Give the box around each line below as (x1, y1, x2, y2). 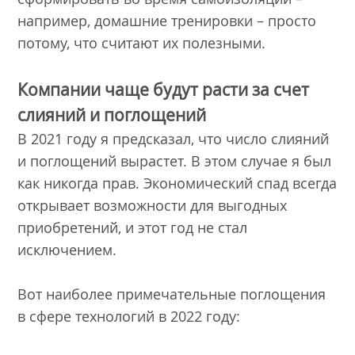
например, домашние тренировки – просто (17, 10, 317, 30)
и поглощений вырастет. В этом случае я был (17, 151, 332, 170)
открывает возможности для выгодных (17, 195, 288, 215)
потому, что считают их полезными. (17, 32, 270, 52)
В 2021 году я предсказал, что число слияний (17, 128, 330, 148)
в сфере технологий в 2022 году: (17, 307, 245, 326)
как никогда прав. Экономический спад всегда (17, 173, 338, 193)
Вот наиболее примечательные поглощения (17, 284, 326, 304)
